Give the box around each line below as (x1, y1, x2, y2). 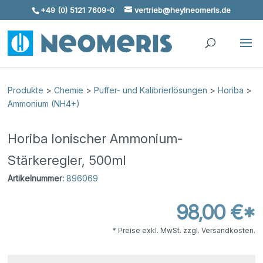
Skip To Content (14, 9, 76, 19)
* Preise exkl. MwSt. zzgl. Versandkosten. (112, 226, 255, 235)
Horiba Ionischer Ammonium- (8, 131, 183, 146)
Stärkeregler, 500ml (8, 153, 126, 168)
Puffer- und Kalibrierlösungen (94, 85, 208, 95)
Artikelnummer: (8, 173, 65, 183)
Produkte (8, 85, 44, 95)
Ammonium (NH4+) (8, 99, 80, 109)
